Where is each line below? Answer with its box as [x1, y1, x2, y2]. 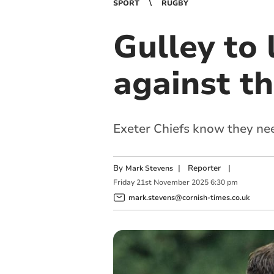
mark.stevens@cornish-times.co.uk [128, 192, 250, 202]
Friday [113, 177, 135, 188]
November [153, 177, 190, 188]
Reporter [187, 163, 221, 174]
